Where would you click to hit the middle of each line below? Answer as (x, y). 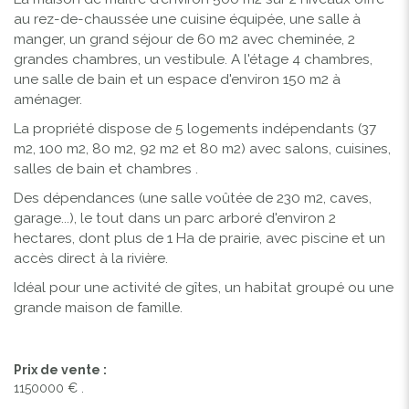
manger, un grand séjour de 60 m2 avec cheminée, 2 (184, 39)
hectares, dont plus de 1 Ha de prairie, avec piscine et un (199, 238)
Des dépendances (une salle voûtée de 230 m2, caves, (193, 198)
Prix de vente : (60, 369)
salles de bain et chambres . (106, 168)
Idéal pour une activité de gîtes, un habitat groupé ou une (204, 287)
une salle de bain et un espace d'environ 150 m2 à (177, 79)
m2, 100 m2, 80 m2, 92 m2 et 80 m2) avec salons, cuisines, (202, 148)
